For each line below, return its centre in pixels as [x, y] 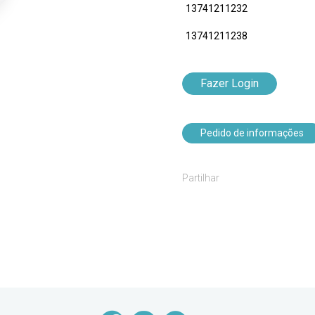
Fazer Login [230, 84]
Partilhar [201, 178]
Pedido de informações [252, 133]
